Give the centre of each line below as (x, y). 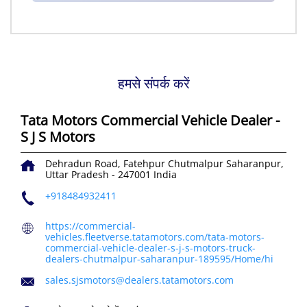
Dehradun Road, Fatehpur (105, 164)
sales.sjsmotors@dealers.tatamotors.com (139, 280)
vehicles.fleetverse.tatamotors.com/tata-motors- (155, 237)
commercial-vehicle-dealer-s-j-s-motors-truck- (150, 248)
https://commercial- (90, 226)
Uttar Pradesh (78, 175)
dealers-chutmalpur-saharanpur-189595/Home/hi (159, 259)
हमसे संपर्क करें (153, 84)
